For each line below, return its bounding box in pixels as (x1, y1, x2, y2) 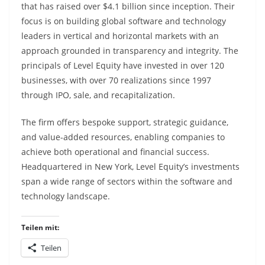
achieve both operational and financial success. (21, 146, 209, 157)
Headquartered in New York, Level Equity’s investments (21, 161, 240, 172)
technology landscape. (21, 190, 110, 202)
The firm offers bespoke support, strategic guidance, (21, 117, 228, 128)
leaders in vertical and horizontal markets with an (21, 30, 219, 41)
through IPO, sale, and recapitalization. (21, 89, 175, 101)
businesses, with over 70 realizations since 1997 (21, 75, 211, 86)
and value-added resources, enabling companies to (21, 131, 225, 143)
